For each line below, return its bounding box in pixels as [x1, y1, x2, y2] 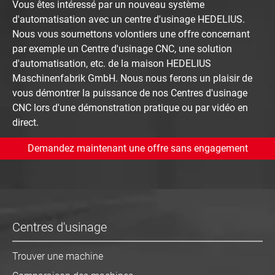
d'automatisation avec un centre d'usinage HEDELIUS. [12, 14, 245, 26]
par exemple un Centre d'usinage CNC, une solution [12, 43, 232, 55]
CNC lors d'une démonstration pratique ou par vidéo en [12, 102, 248, 114]
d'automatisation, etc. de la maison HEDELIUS [12, 58, 211, 70]
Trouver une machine [12, 250, 103, 263]
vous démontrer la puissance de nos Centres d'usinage [12, 87, 247, 99]
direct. [12, 117, 39, 129]
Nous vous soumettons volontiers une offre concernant [12, 28, 250, 41]
